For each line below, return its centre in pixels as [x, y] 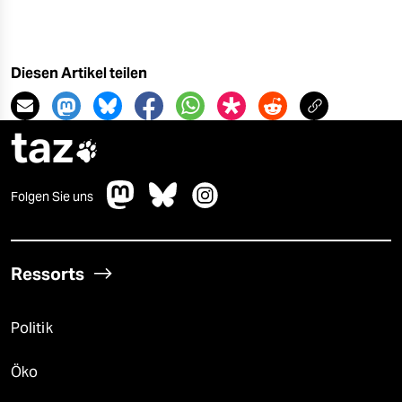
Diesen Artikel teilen [79, 73]
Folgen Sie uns [52, 197]
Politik [32, 328]
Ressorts [48, 274]
